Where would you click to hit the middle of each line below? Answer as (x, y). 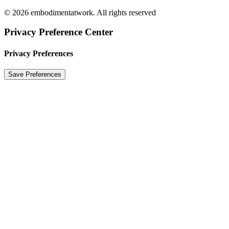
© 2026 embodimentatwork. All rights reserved (80, 12)
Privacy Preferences (39, 53)
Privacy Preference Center (59, 32)
